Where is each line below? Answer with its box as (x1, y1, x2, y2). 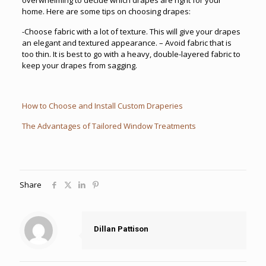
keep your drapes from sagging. (21, 59, 137, 71)
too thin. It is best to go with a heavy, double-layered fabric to (21, 48, 240, 59)
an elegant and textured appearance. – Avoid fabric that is (21, 37, 232, 48)
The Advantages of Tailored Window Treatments (21, 120, 196, 131)
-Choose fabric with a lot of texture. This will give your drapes (21, 26, 240, 37)
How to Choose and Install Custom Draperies (21, 100, 183, 111)
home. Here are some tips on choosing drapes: (21, 5, 191, 17)
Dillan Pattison (94, 224, 148, 233)
